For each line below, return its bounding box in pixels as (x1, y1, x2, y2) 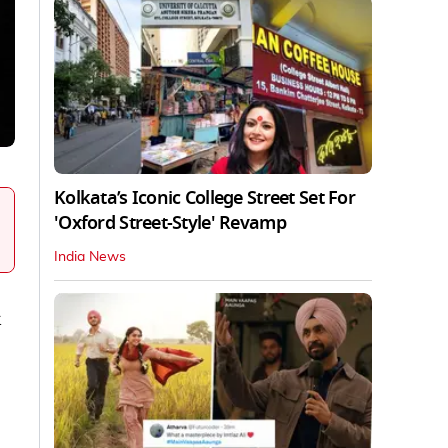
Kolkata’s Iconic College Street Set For (54, 184, 355, 211)
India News (54, 249, 126, 264)
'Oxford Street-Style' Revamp (54, 209, 286, 236)
